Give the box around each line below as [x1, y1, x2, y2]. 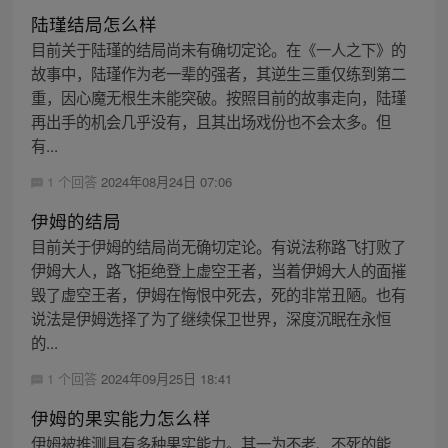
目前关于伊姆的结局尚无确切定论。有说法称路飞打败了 [30, 234, 406, 257]
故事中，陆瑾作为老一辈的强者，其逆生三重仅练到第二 [30, 61, 406, 84]
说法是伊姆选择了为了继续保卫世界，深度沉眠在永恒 [30, 306, 391, 329]
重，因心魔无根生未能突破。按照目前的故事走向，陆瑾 [30, 85, 406, 108]
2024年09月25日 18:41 [100, 368, 232, 388]
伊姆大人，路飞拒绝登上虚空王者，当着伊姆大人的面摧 [30, 258, 406, 281]
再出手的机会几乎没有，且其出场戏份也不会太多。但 [30, 109, 391, 132]
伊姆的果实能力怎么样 [30, 404, 211, 430]
